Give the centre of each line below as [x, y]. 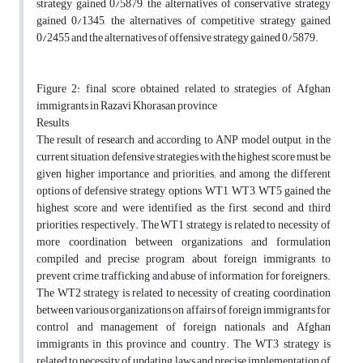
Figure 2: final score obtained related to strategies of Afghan [184, 89]
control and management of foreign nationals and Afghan [184, 327]
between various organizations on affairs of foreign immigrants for [184, 310]
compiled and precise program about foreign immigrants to [184, 259]
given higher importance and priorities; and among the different [184, 174]
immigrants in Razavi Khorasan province [127, 106]
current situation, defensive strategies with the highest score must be [184, 157]
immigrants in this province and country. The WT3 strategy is [184, 344]
